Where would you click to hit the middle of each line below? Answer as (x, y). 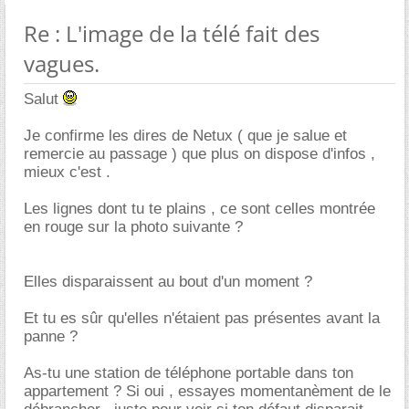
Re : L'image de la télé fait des (172, 33)
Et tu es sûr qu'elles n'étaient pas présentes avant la (202, 318)
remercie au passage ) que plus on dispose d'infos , (199, 153)
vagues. (62, 63)
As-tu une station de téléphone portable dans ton (189, 372)
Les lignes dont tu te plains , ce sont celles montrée (199, 208)
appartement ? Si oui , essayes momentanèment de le (207, 391)
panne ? (51, 336)
